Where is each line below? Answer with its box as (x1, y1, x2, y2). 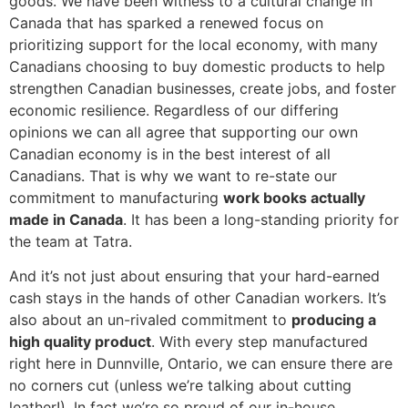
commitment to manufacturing (9, 188, 223, 207)
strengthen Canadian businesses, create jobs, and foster (9, 78, 396, 97)
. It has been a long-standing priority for (123, 209, 399, 229)
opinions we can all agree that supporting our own (9, 122, 358, 141)
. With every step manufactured (151, 332, 368, 352)
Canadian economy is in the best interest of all (9, 144, 331, 163)
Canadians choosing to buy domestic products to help (9, 56, 385, 76)
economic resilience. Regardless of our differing (9, 100, 339, 119)
